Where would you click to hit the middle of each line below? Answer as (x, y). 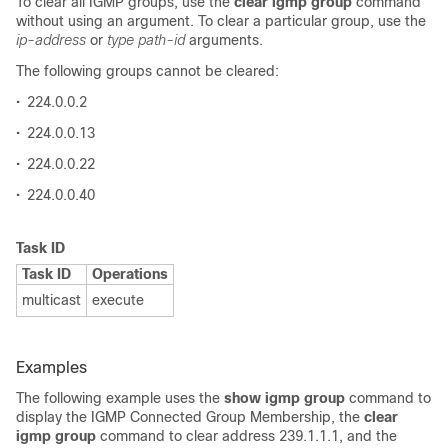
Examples (51, 367)
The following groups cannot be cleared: (147, 70)
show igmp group (284, 397)
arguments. (224, 39)
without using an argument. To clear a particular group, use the (221, 20)
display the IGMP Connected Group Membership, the (190, 416)
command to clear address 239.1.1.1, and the (246, 435)
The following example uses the (120, 397)
